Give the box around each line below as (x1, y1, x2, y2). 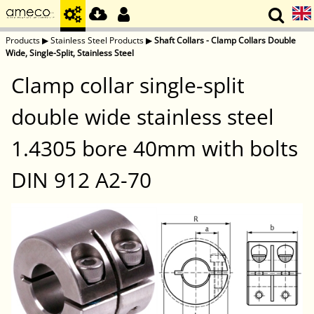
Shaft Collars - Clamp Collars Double (154, 34, 296, 46)
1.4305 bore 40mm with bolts (11, 134, 298, 163)
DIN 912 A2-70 (11, 165, 151, 195)
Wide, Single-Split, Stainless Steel (6, 47, 134, 59)
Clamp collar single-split (11, 71, 245, 100)
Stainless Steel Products (50, 34, 144, 46)
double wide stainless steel (11, 102, 274, 132)
